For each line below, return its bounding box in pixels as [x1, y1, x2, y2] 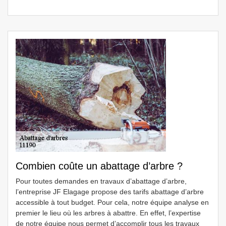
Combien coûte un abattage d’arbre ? [16, 160, 183, 172]
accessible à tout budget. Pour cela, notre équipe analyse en [16, 198, 209, 206]
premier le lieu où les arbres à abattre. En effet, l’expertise [16, 209, 201, 217]
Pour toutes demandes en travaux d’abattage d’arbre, [16, 177, 187, 185]
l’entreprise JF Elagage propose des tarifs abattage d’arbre [16, 188, 204, 196]
